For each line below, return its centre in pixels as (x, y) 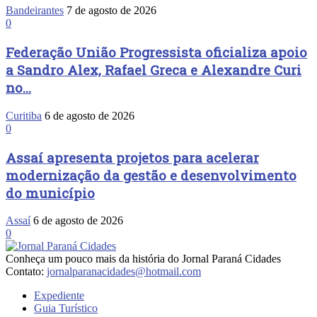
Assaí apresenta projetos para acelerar (132, 157)
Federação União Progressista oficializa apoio (156, 52)
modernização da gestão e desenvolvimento (151, 175)
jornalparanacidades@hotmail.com (124, 272)
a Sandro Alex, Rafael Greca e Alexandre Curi (154, 70)
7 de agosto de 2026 (111, 11)
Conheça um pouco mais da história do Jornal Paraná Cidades (143, 259)
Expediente (59, 296)
